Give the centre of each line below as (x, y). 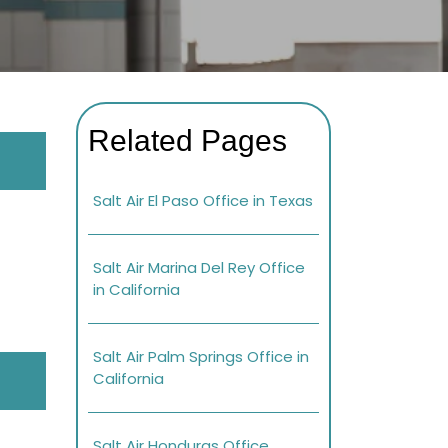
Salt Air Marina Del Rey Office (199, 268)
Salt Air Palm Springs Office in (201, 357)
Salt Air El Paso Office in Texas (203, 201)
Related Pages (187, 141)
